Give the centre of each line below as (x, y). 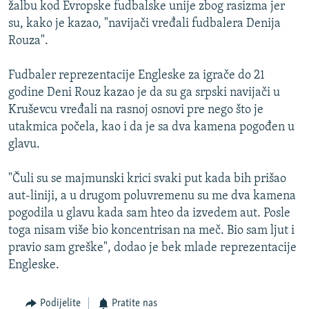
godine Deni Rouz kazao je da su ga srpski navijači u (144, 92)
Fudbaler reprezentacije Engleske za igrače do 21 (137, 75)
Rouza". (28, 41)
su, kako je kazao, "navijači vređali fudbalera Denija (144, 23)
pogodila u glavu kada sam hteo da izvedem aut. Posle (149, 213)
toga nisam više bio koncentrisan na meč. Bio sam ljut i (151, 230)
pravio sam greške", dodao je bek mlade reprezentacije (152, 248)
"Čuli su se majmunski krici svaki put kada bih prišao (147, 179)
